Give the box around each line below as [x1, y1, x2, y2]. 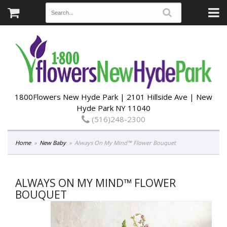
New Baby [40, 138, 66, 146]
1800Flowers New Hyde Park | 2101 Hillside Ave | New [15, 91, 212, 102]
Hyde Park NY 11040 [77, 102, 150, 113]
